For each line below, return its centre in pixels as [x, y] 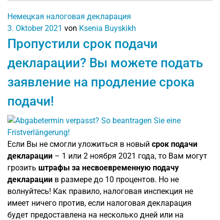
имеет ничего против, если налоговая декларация [99, 203]
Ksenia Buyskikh [108, 28]
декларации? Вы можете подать [105, 63]
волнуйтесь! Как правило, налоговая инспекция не [100, 191]
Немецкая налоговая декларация [69, 16]
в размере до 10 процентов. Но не [116, 179]
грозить [23, 167]
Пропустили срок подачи [82, 43]
